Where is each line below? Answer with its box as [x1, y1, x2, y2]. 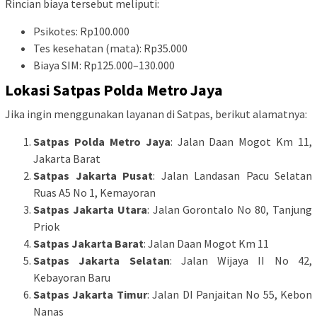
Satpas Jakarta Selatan [33, 253, 170, 268]
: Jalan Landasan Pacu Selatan [153, 168, 312, 183]
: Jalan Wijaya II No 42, [169, 253, 313, 268]
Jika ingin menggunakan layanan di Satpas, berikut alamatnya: [5, 107, 307, 122]
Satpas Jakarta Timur [33, 287, 147, 302]
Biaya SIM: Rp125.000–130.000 [33, 57, 175, 72]
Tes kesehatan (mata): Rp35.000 [33, 40, 188, 55]
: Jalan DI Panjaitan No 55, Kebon [146, 287, 312, 302]
